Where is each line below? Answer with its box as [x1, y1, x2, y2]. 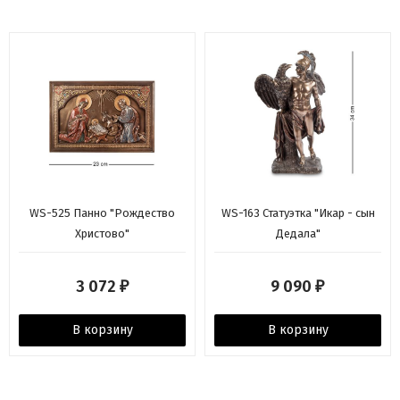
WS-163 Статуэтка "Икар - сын [221, 205, 375, 220]
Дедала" [275, 226, 321, 240]
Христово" [75, 226, 129, 240]
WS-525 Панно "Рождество [29, 205, 175, 220]
